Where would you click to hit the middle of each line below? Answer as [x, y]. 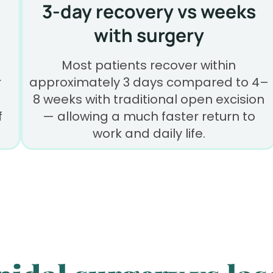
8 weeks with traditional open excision [149, 100]
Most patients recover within [149, 66]
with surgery [149, 35]
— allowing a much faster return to [149, 117]
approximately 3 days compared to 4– [149, 83]
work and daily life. [149, 134]
